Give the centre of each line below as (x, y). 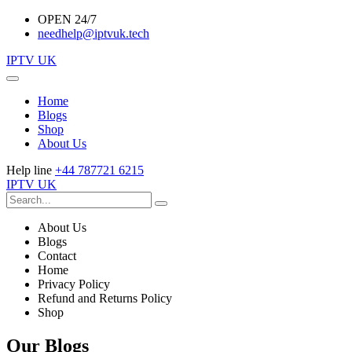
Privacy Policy (74, 284)
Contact (57, 256)
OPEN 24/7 (67, 19)
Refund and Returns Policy (105, 298)
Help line (31, 170)
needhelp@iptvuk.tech (93, 33)
